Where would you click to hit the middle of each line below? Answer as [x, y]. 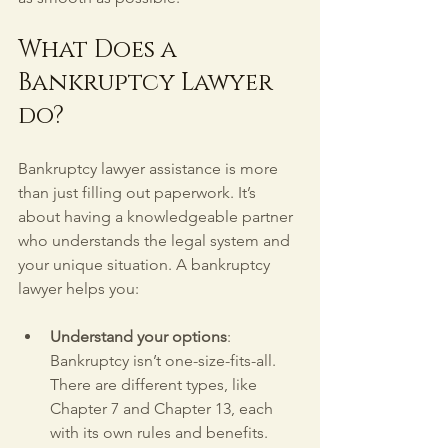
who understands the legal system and [156, 240]
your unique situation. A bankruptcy [146, 264]
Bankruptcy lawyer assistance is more [150, 168]
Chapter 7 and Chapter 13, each [163, 408]
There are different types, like [155, 384]
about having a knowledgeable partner [157, 216]
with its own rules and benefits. [161, 432]
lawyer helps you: [78, 288]
